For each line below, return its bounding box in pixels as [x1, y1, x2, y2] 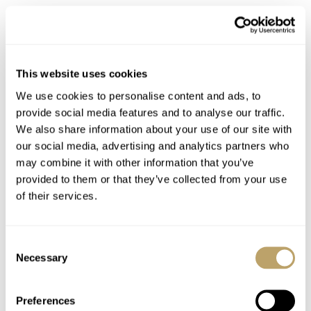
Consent [5, 237, 44, 249]
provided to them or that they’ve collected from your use [16, 173, 287, 185]
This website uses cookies [16, 67, 148, 80]
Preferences [16, 294, 76, 306]
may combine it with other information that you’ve [16, 156, 254, 168]
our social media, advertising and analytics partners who [16, 140, 289, 151]
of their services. [16, 190, 97, 201]
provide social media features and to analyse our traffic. [16, 106, 285, 118]
